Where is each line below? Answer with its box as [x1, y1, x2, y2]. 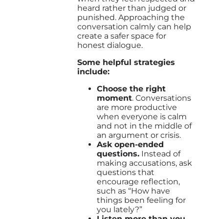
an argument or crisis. [97, 130, 181, 140]
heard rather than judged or [77, 3, 186, 13]
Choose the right [97, 84, 166, 93]
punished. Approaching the [77, 12, 185, 22]
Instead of [139, 149, 180, 158]
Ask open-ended [97, 139, 164, 149]
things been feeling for [97, 195, 186, 205]
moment [97, 93, 132, 103]
